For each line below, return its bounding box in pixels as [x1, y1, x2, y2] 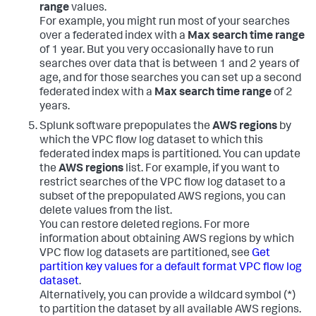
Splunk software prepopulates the [39, 121, 212, 133]
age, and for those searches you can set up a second [39, 73, 301, 85]
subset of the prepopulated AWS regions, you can [39, 191, 286, 203]
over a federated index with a [39, 30, 188, 42]
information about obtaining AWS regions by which [39, 233, 294, 245]
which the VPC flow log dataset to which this [39, 135, 263, 147]
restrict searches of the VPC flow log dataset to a [39, 177, 286, 189]
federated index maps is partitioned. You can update [39, 149, 300, 161]
